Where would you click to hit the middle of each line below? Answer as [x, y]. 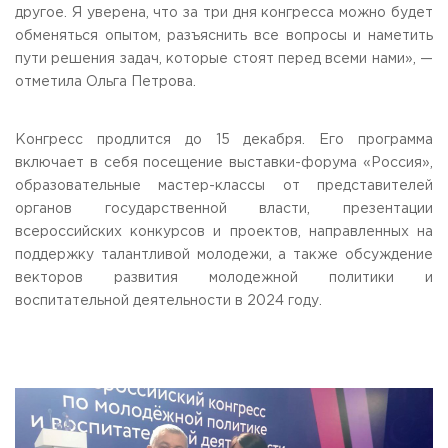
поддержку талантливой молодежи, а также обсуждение [224, 255]
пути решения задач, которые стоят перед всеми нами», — [224, 59]
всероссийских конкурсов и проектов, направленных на [224, 232]
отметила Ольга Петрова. [105, 82]
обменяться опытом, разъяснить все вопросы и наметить [224, 36]
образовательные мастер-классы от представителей [224, 186]
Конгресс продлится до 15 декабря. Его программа [224, 140]
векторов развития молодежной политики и [224, 278]
